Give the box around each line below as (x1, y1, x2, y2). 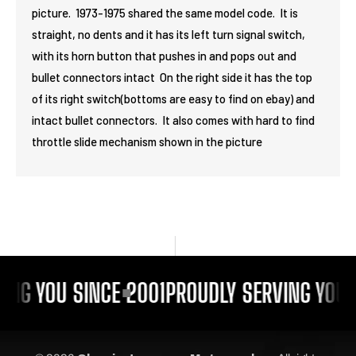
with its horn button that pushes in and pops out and (32, 48, 296, 63)
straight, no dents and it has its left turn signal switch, (32, 27, 305, 41)
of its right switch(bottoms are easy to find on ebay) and (32, 91, 315, 106)
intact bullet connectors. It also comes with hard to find (32, 113, 315, 127)
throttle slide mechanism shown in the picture (32, 134, 262, 149)
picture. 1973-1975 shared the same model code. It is (32, 6, 298, 20)
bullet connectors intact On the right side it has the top (32, 70, 312, 84)
